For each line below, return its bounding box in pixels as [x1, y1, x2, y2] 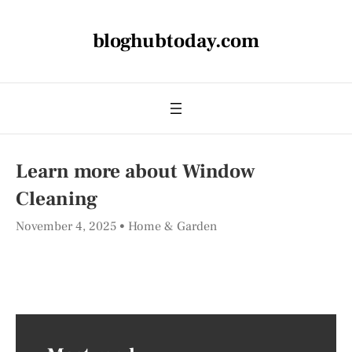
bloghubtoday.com [93, 28, 259, 53]
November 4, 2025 [16, 218, 119, 234]
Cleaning [16, 186, 97, 211]
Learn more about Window [16, 159, 255, 184]
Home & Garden [128, 218, 217, 234]
